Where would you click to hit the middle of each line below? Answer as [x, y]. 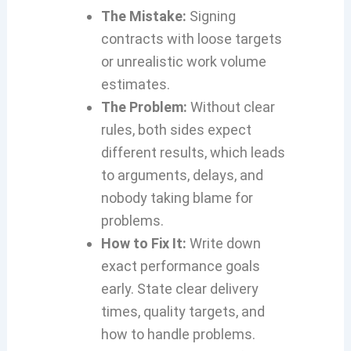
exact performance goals [180, 266]
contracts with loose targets [191, 39]
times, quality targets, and [183, 311]
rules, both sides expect [176, 130]
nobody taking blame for [177, 198]
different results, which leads [193, 152]
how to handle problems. [178, 334]
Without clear [231, 107]
